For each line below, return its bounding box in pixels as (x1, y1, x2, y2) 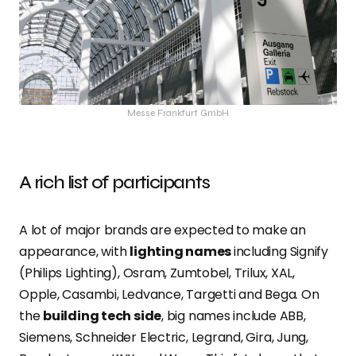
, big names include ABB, (161, 307, 306, 326)
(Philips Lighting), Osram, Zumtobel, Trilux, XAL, (19, 264, 296, 283)
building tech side (43, 307, 162, 326)
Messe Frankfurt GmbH (127, 107, 229, 119)
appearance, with (19, 242, 130, 261)
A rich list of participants (19, 171, 210, 195)
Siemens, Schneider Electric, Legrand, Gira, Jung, (19, 328, 309, 347)
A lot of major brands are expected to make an (19, 221, 306, 240)
